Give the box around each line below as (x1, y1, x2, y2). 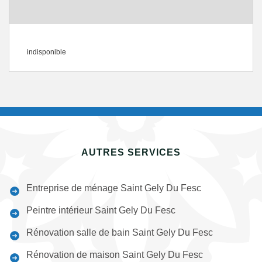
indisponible (27, 48, 66, 56)
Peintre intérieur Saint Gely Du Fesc (26, 205, 175, 215)
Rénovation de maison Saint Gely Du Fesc (26, 250, 203, 260)
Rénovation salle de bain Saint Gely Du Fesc (26, 227, 213, 237)
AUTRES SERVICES (81, 147, 181, 157)
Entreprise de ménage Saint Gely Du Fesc (26, 183, 201, 193)
